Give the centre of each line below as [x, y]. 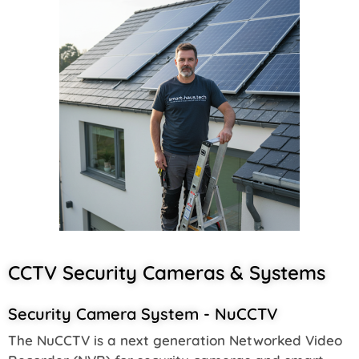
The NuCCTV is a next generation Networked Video [175, 340]
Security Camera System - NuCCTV [143, 313]
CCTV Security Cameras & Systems [167, 272]
